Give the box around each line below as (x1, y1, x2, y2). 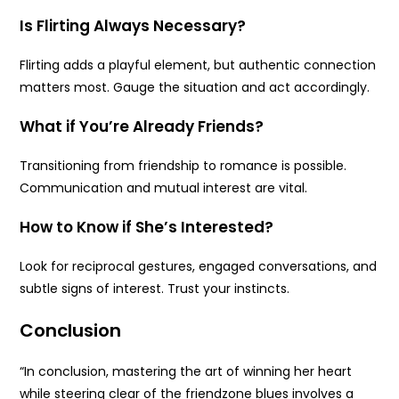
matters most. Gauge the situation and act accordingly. (20, 78, 370, 97)
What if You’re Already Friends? (20, 116, 265, 138)
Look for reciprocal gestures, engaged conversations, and (20, 257, 378, 276)
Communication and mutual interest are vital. (20, 179, 308, 198)
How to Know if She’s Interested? (20, 216, 274, 239)
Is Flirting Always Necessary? (20, 15, 247, 37)
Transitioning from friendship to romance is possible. (20, 157, 347, 175)
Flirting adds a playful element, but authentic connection (20, 56, 377, 75)
